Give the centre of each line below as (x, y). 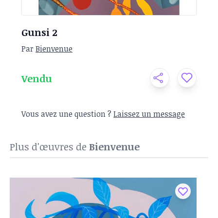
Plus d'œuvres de (49, 146)
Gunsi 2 (39, 32)
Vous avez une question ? (67, 114)
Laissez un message (149, 114)
